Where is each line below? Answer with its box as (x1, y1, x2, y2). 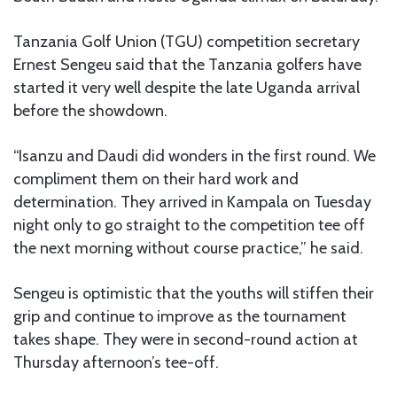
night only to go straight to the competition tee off (13, 214, 365, 235)
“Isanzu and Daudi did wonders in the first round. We (13, 145, 376, 166)
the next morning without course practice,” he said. (13, 237, 363, 258)
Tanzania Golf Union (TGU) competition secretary (13, 31, 360, 51)
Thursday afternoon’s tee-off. (13, 352, 219, 372)
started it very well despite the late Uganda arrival (13, 77, 360, 97)
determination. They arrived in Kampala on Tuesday (13, 191, 371, 212)
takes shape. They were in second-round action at (13, 329, 358, 349)
